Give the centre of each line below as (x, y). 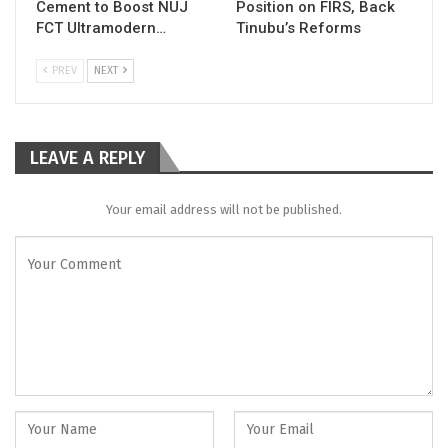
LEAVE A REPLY (87, 157)
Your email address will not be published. (224, 209)
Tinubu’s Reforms (298, 27)
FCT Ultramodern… (101, 27)
